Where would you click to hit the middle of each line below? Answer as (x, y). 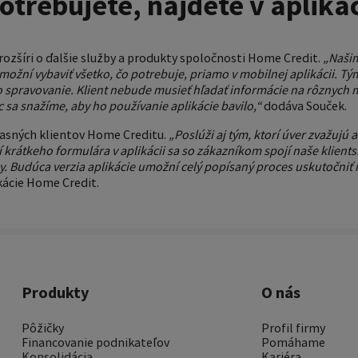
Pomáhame (293, 342)
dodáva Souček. (304, 105)
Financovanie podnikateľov (95, 342)
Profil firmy (293, 328)
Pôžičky (42, 328)
